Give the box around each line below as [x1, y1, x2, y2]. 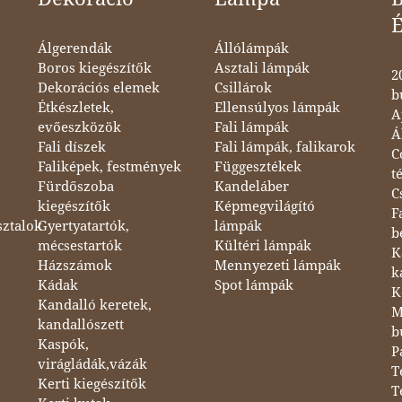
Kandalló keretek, [37, 296, 152, 313]
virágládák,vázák [37, 355, 147, 372]
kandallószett [37, 316, 124, 333]
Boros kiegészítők [37, 59, 152, 76]
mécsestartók [37, 237, 122, 254]
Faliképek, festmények [37, 158, 181, 175]
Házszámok [37, 257, 112, 274]
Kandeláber [214, 178, 289, 195]
